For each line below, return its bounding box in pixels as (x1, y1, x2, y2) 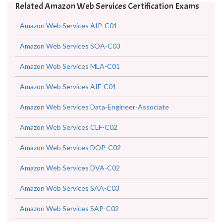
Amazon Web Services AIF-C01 (20, 97, 116, 106)
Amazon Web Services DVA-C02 (20, 178, 120, 187)
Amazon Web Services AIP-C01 (20, 36, 117, 45)
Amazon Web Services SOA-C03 (20, 56, 120, 65)
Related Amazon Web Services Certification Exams (15, 15, 199, 27)
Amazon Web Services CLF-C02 (20, 138, 117, 146)
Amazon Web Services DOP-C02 (20, 158, 121, 166)
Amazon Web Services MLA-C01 (20, 77, 120, 85)
